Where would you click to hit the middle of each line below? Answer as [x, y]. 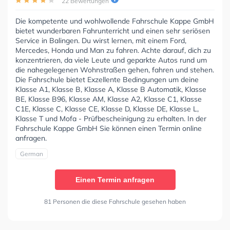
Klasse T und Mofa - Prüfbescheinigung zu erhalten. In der [111, 118]
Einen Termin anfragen [115, 179]
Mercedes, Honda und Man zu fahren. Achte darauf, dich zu [113, 50]
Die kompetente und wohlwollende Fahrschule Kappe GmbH [115, 21]
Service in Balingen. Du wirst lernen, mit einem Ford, [101, 40]
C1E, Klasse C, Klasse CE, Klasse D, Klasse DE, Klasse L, [107, 109]
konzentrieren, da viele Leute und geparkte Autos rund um [111, 60]
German [32, 154]
